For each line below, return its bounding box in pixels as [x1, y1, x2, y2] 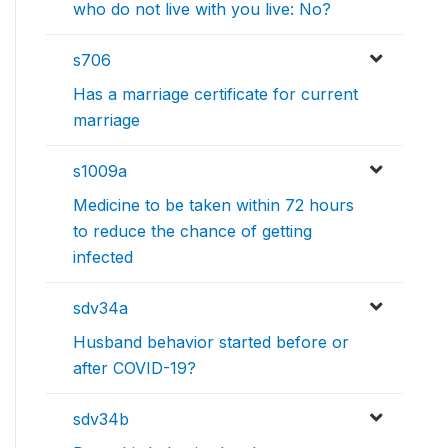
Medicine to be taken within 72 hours [73, 194, 354, 215]
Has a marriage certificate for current [73, 83, 358, 104]
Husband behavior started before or [73, 331, 349, 352]
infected [73, 246, 133, 267]
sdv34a [73, 297, 128, 318]
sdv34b [73, 408, 129, 429]
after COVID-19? [73, 357, 196, 378]
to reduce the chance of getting [73, 220, 312, 241]
